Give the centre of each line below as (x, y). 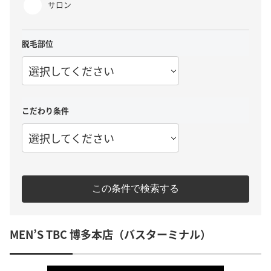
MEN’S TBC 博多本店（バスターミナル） (110, 234)
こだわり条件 (45, 111)
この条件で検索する (135, 188)
